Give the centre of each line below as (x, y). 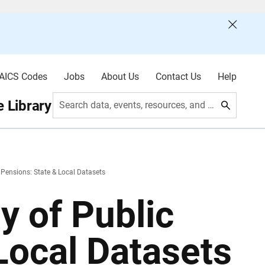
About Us (120, 77)
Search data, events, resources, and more (211, 105)
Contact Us (178, 77)
